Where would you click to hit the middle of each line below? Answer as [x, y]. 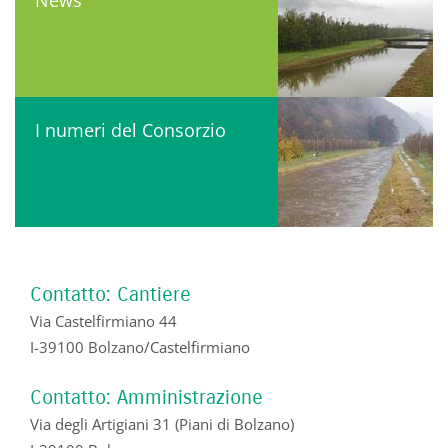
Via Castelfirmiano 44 [103, 320]
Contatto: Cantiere [110, 294]
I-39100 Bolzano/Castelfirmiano [140, 346]
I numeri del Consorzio [130, 129]
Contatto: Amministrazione [146, 397]
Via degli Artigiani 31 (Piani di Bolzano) [162, 423]
